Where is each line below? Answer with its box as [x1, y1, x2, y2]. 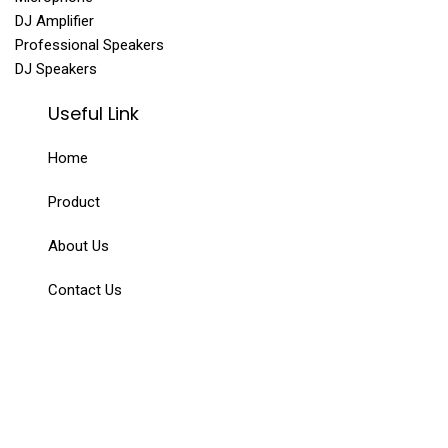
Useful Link [48, 101, 140, 127]
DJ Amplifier [15, 12, 94, 31]
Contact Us [48, 281, 123, 300]
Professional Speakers [15, 36, 164, 55]
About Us [48, 237, 110, 256]
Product [48, 193, 101, 212]
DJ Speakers [15, 60, 97, 79]
